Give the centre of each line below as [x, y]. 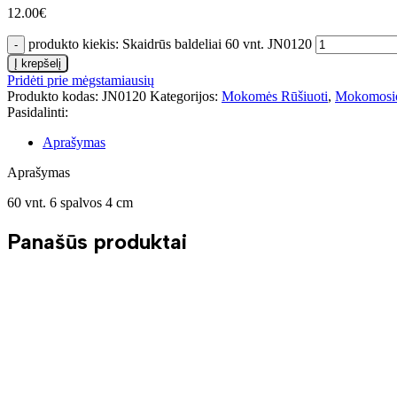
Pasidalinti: [38, 113]
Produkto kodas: [54, 97]
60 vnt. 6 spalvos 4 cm [72, 203]
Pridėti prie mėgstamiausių [81, 81]
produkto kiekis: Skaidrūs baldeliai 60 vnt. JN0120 [170, 44]
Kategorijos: [184, 97]
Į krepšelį [38, 64]
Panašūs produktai [97, 242]
